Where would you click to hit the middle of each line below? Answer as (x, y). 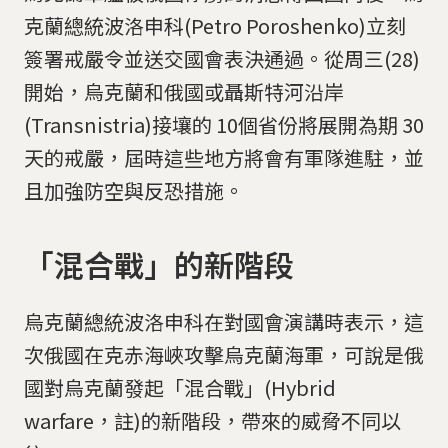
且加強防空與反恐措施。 (134, 191)
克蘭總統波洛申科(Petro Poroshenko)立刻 (215, 26)
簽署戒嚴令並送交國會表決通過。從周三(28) (222, 59)
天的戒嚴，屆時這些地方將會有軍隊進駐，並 (224, 158)
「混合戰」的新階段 (159, 263)
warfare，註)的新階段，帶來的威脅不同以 (212, 420)
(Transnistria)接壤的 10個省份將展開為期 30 (224, 125)
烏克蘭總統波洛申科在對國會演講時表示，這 (224, 321)
